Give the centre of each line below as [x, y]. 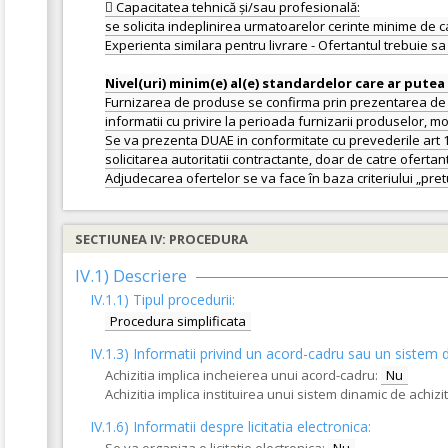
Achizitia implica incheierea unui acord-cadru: [241, 375]
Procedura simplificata [178, 321]
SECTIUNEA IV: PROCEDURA [161, 239]
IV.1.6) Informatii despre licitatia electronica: [230, 426]
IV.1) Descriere [131, 275]
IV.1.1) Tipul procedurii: [162, 299]
